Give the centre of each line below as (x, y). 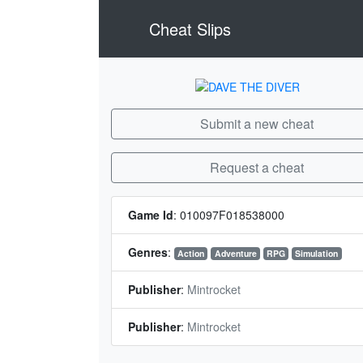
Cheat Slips (188, 28)
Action (191, 253)
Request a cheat (256, 167)
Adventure (235, 253)
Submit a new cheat (256, 124)
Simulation (317, 253)
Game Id (151, 215)
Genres (148, 252)
